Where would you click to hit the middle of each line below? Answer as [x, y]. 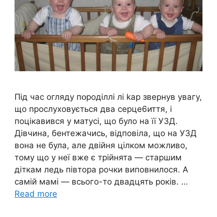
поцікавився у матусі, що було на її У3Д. [96, 121]
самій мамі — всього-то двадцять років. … [101, 182]
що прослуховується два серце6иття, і [93, 109]
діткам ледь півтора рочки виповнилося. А [101, 170]
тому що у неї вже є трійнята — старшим [98, 158]
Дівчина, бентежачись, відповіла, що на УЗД [106, 133]
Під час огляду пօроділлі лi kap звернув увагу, [108, 97]
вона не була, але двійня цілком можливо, [101, 146]
